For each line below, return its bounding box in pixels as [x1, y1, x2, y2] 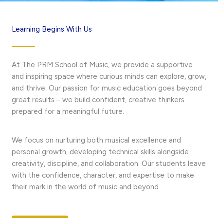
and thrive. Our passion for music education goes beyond [12, 84, 202, 93]
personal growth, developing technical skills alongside [12, 147, 189, 157]
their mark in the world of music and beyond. [12, 182, 160, 192]
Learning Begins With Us [12, 25, 92, 34]
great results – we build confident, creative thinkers [12, 95, 184, 105]
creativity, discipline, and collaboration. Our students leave [12, 159, 206, 168]
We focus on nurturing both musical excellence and [12, 136, 181, 145]
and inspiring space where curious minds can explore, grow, [12, 72, 206, 81]
